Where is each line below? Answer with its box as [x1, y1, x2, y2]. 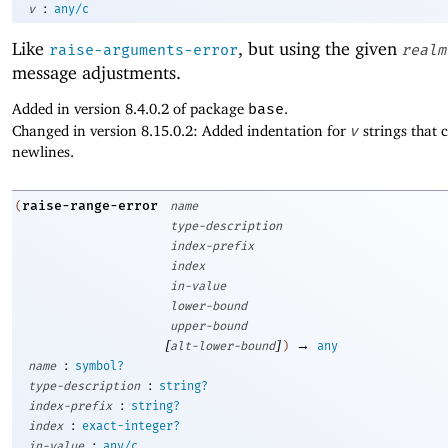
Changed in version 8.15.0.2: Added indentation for [12, 122, 350, 140]
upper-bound [170, 319, 247, 334]
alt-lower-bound [170, 339, 275, 354]
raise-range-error [22, 198, 158, 214]
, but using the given [238, 37, 402, 59]
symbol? [75, 359, 124, 374]
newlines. [12, 143, 74, 161]
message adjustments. [12, 61, 181, 83]
